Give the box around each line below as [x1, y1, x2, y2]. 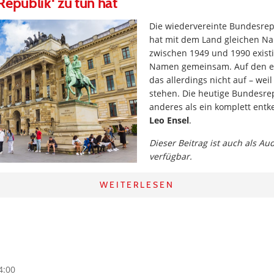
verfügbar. [149, 150, 192, 163]
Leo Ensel [149, 114, 189, 127]
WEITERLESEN [100, 179, 174, 191]
